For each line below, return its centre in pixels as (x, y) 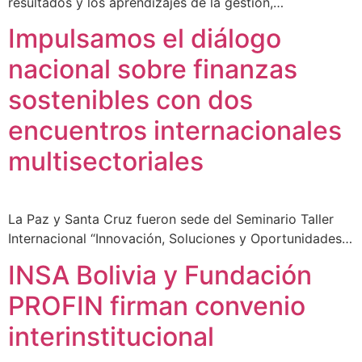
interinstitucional (111, 336)
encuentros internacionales (175, 131)
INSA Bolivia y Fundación (160, 275)
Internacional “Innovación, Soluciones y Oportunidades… (180, 239)
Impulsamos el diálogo (145, 39)
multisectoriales (106, 162)
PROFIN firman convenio (157, 305)
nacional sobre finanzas (153, 69)
